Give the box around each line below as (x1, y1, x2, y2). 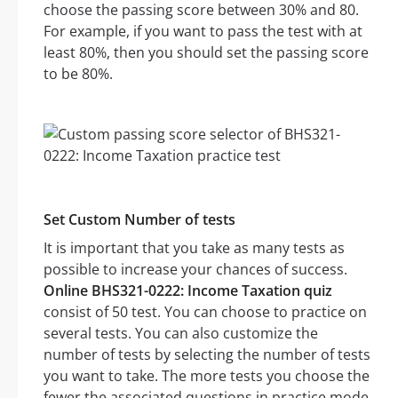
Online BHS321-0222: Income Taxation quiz (44, 281, 332, 301)
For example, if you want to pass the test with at (44, 21, 362, 42)
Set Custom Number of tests (44, 210, 235, 230)
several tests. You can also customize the (44, 323, 318, 344)
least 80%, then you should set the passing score (44, 43, 369, 63)
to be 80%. (44, 64, 113, 84)
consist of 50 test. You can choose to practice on (44, 302, 367, 322)
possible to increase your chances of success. (44, 259, 347, 280)
